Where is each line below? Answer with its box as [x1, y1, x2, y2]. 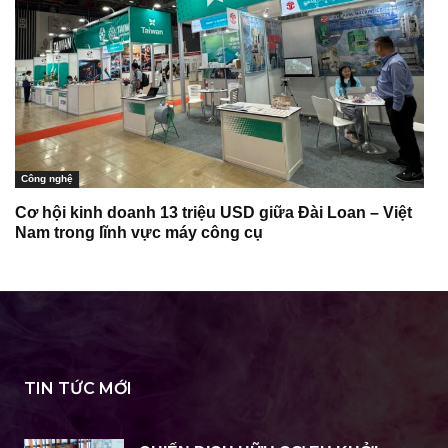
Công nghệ [21, 172, 73, 184]
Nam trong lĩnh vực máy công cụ [15, 223, 263, 241]
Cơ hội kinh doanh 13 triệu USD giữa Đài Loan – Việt [15, 203, 412, 221]
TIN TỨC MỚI [24, 378, 132, 398]
